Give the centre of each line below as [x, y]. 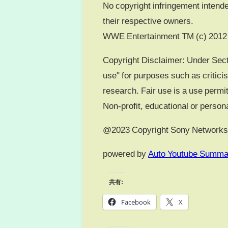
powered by [126, 154]
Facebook [136, 202]
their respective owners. [148, 21]
